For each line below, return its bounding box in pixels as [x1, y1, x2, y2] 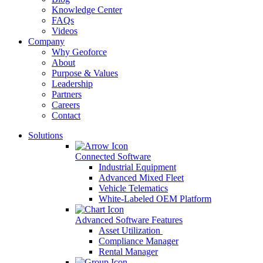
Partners [52, 89, 82, 99]
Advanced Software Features [75, 215, 183, 225]
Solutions [28, 130, 63, 140]
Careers [52, 100, 80, 110]
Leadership [52, 79, 93, 89]
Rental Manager [99, 247, 158, 257]
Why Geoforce [52, 47, 107, 57]
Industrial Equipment [99, 162, 176, 172]
